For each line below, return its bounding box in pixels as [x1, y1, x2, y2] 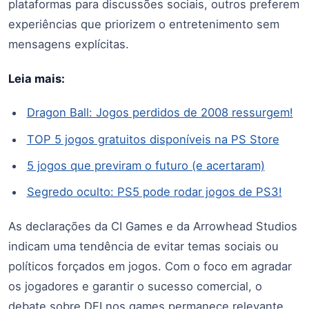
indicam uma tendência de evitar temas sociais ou [8, 239, 279, 253]
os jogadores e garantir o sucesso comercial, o [8, 279, 262, 293]
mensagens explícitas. [8, 37, 129, 51]
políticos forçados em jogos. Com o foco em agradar [8, 259, 292, 273]
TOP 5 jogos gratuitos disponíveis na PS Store [26, 132, 279, 146]
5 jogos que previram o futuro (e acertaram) [26, 158, 265, 172]
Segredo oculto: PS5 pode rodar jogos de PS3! [26, 184, 282, 199]
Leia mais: [8, 71, 65, 86]
